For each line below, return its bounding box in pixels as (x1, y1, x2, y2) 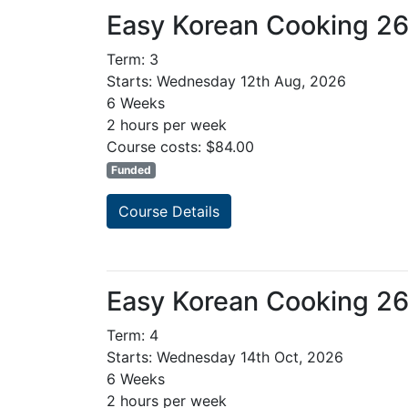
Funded (110, 163, 151, 178)
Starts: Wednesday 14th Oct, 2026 (107, 348, 343, 367)
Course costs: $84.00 (107, 138, 254, 157)
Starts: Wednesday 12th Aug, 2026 (107, 72, 346, 91)
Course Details (118, 202, 219, 221)
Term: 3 (107, 50, 158, 69)
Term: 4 (107, 326, 158, 345)
